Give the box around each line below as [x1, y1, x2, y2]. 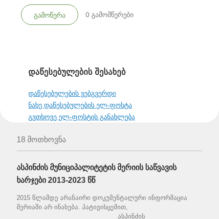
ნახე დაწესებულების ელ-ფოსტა [28, 101, 132, 109]
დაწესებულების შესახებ [28, 67, 126, 77]
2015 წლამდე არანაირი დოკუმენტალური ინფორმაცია [17, 194, 187, 202]
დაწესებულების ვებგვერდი [28, 89, 116, 98]
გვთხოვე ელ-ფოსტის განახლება [28, 113, 135, 121]
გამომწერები [89, 11, 133, 19]
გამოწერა [34, 11, 66, 20]
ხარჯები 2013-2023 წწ [17, 176, 95, 185]
